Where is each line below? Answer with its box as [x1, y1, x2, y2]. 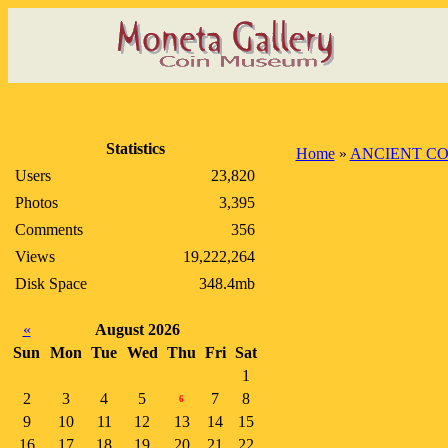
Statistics [105, 140, 165, 157]
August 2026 [94, 321, 180, 338]
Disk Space [15, 275, 87, 292]
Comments [15, 221, 83, 238]
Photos [15, 194, 58, 211]
